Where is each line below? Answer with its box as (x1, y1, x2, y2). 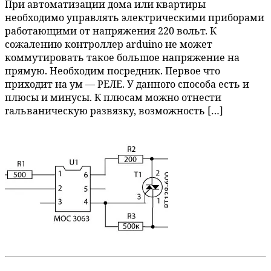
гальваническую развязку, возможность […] (5, 104, 223, 118)
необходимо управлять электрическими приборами (5, 11, 264, 25)
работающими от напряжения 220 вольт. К (5, 24, 217, 38)
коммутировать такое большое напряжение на (5, 51, 240, 65)
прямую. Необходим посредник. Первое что (5, 64, 220, 78)
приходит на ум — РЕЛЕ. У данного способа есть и (5, 77, 249, 91)
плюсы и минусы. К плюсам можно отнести (5, 91, 221, 105)
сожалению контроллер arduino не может (5, 38, 212, 51)
